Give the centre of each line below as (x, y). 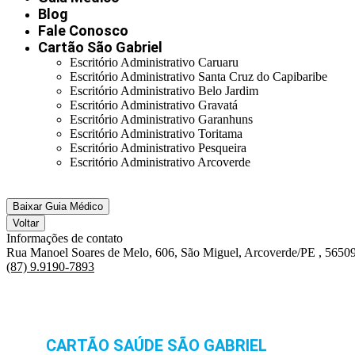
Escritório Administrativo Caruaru (154, 62)
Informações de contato (65, 238)
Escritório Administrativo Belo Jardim (164, 91)
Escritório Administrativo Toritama (156, 134)
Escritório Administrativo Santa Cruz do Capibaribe (198, 76)
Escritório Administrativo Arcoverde (160, 162)
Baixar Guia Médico (58, 206)
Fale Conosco (83, 31)
